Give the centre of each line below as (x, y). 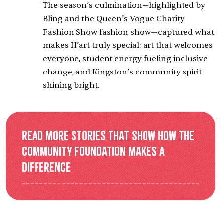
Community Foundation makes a (93, 152)
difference (47, 167)
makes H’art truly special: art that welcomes (128, 46)
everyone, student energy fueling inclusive (125, 59)
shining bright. (71, 86)
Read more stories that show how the (108, 136)
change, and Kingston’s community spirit (122, 72)
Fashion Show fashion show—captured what (128, 32)
